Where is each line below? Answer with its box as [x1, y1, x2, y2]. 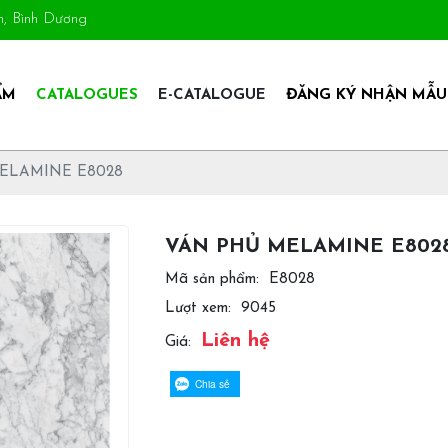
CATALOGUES [36, 87, 139, 103]
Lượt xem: [164, 301, 231, 316]
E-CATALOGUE [157, 87, 266, 103]
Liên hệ [200, 331, 270, 351]
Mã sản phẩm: [164, 272, 259, 287]
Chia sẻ [194, 376, 230, 391]
